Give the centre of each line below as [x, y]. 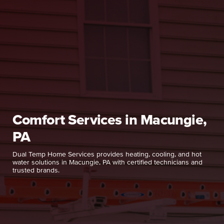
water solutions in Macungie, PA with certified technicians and [107, 162]
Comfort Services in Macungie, [109, 119]
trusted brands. [36, 170]
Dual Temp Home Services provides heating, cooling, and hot [107, 154]
